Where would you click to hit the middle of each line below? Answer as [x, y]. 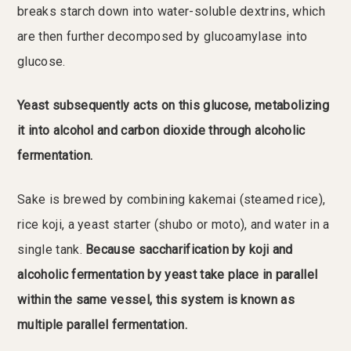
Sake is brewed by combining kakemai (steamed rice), [172, 200]
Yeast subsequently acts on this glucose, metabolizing [173, 106]
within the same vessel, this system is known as [156, 300]
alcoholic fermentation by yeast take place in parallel [168, 275]
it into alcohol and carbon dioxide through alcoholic [161, 131]
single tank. [52, 250]
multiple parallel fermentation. [102, 325]
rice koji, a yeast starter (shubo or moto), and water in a [174, 225]
